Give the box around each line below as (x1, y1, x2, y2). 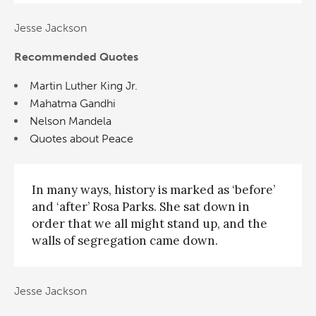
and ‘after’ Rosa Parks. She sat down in (32, 198, 250, 214)
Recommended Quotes (14, 50, 138, 64)
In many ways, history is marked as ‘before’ (32, 181, 275, 197)
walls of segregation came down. (32, 232, 218, 248)
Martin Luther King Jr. (30, 79, 138, 93)
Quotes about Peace (30, 132, 133, 146)
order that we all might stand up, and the (32, 215, 267, 231)
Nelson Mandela (30, 114, 111, 128)
